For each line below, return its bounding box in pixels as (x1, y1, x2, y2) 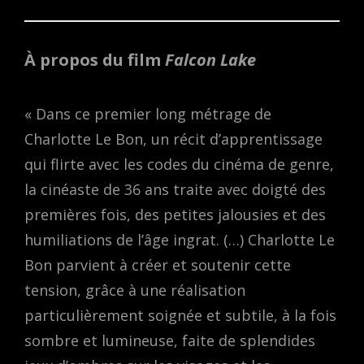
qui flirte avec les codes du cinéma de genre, (24, 154, 334, 174)
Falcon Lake (165, 49, 256, 71)
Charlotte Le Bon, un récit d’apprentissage (24, 128, 323, 149)
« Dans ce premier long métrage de (24, 103, 271, 123)
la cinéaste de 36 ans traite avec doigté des (24, 179, 326, 199)
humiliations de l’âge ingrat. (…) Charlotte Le (24, 229, 335, 249)
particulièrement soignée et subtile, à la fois (24, 305, 336, 325)
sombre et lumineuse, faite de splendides (24, 330, 315, 350)
